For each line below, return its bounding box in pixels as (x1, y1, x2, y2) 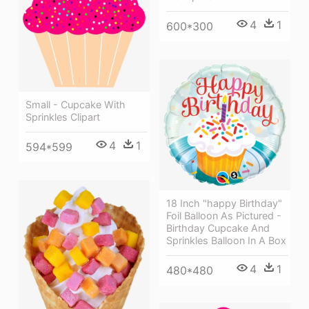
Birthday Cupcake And (166, 222, 270, 235)
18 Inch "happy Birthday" (166, 197, 282, 210)
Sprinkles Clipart (26, 110, 100, 123)
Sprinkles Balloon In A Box (166, 235, 286, 247)
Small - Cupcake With (26, 98, 126, 110)
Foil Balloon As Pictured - (166, 210, 281, 222)
